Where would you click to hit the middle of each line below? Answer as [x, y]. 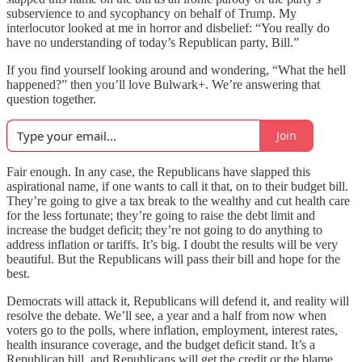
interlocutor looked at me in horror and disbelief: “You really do [168, 27]
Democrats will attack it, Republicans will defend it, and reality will [178, 301]
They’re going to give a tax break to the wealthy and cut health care [178, 200]
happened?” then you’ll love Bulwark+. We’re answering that [163, 84]
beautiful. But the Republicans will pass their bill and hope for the [173, 259]
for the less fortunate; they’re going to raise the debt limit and [161, 215]
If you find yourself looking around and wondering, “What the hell [176, 69]
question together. [51, 99]
